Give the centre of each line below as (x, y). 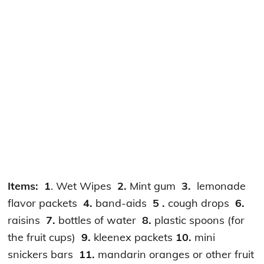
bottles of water (98, 220)
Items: (23, 186)
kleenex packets (135, 237)
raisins (27, 220)
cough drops (200, 203)
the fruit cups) (45, 237)
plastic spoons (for (200, 220)
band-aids (124, 203)
